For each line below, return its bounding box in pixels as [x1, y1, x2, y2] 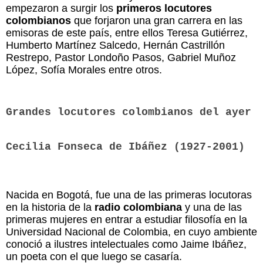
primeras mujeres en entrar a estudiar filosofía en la [6, 213, 247, 225]
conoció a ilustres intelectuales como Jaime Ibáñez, [6, 238, 247, 250]
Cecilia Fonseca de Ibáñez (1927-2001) [6, 140, 245, 153]
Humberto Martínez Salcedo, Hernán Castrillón [6, 39, 225, 51]
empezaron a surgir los [6, 2, 116, 14]
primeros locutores [116, 2, 212, 14]
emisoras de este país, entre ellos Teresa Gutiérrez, [6, 26, 248, 39]
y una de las [182, 201, 242, 213]
